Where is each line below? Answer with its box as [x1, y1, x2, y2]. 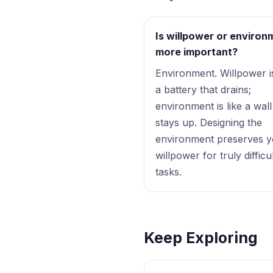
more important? [155, 46, 238, 58]
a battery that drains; [155, 83, 252, 96]
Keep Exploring [144, 229, 258, 247]
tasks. [155, 165, 182, 178]
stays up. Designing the [155, 116, 263, 129]
